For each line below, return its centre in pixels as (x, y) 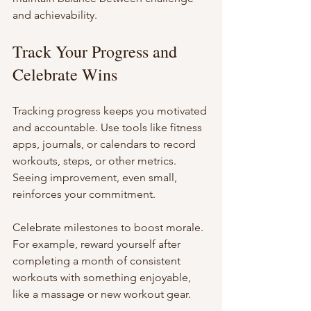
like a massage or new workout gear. (102, 294)
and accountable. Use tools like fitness (109, 128)
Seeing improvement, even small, (96, 178)
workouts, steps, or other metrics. (96, 161)
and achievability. (55, 15)
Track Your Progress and (97, 52)
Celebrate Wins (65, 75)
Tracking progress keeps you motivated (111, 111)
